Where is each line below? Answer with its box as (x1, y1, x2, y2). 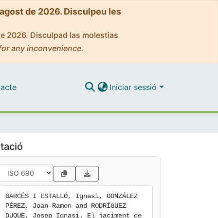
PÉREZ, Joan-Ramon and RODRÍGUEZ (5, 202, 126, 210)
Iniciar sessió (109, 82, 160, 92)
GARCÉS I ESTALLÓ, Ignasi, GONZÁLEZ (5, 192, 138, 200)
